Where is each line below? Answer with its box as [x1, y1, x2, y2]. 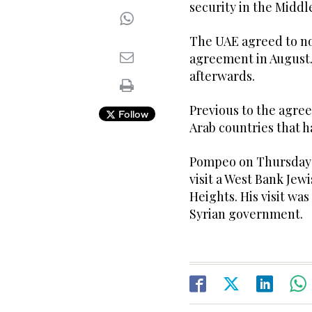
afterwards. [189, 68, 258, 85]
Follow [115, 108, 148, 120]
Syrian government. [189, 205, 306, 223]
